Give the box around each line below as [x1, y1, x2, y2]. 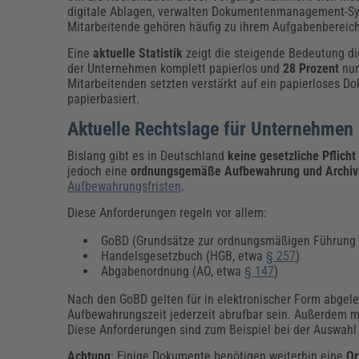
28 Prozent [283, 60, 340, 76]
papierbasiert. [67, 91, 140, 107]
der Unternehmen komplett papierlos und [67, 60, 284, 76]
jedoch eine [67, 163, 131, 179]
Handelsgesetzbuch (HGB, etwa [101, 248, 267, 264]
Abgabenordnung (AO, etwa [101, 263, 245, 279]
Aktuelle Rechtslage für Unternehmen [67, 117, 354, 140]
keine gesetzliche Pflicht [228, 147, 357, 163]
